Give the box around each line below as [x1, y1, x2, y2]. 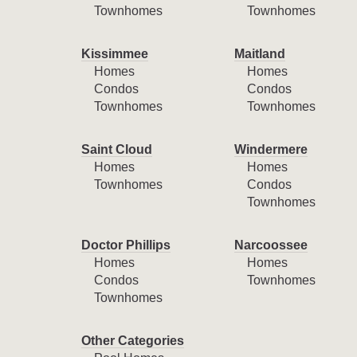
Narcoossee [233, 238, 308, 252]
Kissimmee [81, 47, 148, 61]
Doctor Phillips [81, 238, 171, 252]
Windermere [233, 143, 308, 156]
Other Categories [81, 334, 184, 347]
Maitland [233, 47, 285, 61]
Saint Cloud [81, 143, 152, 156]
